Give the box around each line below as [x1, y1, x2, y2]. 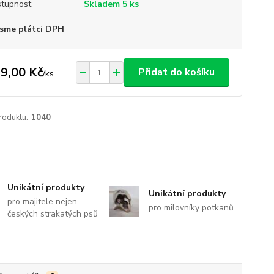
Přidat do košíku [138, 65, 215, 79]
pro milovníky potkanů [148, 202, 234, 214]
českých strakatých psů [7, 208, 98, 220]
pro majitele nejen [7, 196, 78, 208]
